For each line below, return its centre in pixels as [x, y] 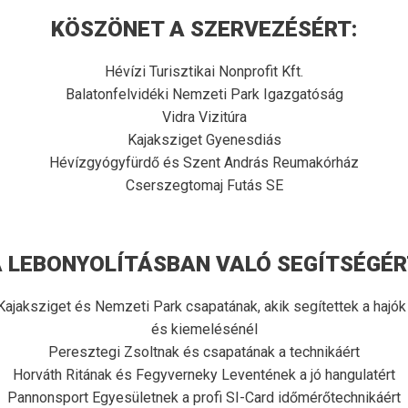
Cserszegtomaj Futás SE [204, 185]
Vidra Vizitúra [204, 117]
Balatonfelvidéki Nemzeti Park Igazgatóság [204, 94]
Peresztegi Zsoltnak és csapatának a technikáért [204, 352]
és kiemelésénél [204, 329]
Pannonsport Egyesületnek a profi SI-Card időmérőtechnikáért [204, 398]
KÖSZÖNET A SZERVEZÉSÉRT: [204, 29]
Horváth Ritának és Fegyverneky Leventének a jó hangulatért [204, 375]
